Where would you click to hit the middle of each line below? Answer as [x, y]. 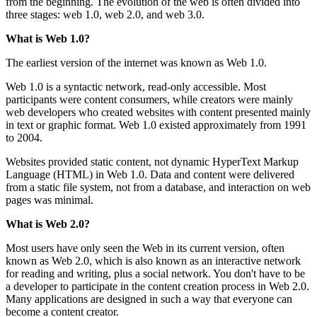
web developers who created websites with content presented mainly [158, 112]
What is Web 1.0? [48, 38]
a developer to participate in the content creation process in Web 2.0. [157, 286]
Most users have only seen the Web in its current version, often [145, 248]
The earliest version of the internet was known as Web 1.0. [136, 62]
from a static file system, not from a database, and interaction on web [158, 187]
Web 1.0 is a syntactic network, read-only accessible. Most [136, 86]
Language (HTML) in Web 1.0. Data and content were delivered [150, 174]
